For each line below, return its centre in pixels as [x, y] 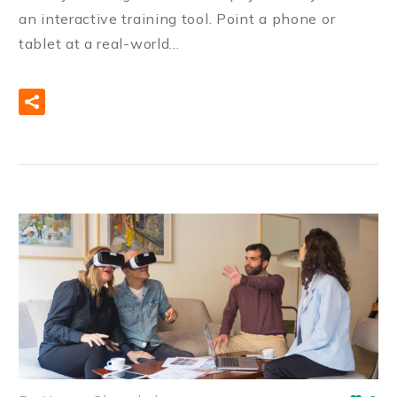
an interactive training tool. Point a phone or [177, 18]
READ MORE [126, 102]
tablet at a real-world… [100, 43]
